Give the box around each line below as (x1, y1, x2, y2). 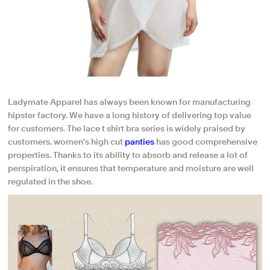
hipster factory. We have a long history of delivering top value (8, 111, 252, 120)
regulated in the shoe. (8, 177, 93, 186)
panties (125, 137, 155, 146)
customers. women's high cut (8, 137, 125, 146)
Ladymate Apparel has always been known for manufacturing (8, 98, 251, 107)
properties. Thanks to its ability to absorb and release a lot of (8, 151, 248, 160)
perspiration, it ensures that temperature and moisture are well (8, 164, 254, 173)
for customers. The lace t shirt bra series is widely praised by (8, 124, 246, 133)
